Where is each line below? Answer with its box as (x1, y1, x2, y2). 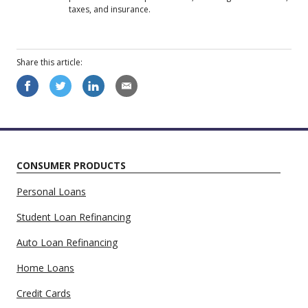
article (56, 56, 80, 68)
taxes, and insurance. (69, 3, 151, 15)
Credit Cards (16, 287, 71, 300)
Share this (16, 56, 56, 68)
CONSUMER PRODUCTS (16, 159, 126, 172)
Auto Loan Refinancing (16, 236, 118, 249)
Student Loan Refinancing (16, 210, 131, 223)
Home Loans (16, 261, 74, 274)
